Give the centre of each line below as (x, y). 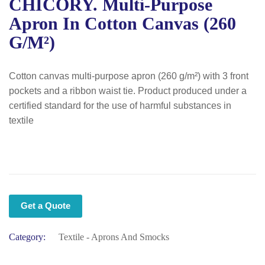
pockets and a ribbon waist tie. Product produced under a (128, 91)
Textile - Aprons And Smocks (114, 237)
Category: (27, 237)
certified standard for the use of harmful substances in (120, 106)
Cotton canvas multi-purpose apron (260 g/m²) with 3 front (129, 76)
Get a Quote (46, 206)
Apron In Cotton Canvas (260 (122, 23)
